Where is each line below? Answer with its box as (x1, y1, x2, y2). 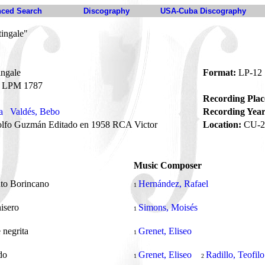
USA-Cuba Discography (160, 7, 246, 15)
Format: (203, 67, 236, 77)
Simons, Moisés (138, 202, 198, 212)
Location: (203, 119, 241, 130)
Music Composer (134, 160, 202, 170)
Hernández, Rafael (138, 179, 208, 189)
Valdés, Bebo (10, 106, 60, 117)
